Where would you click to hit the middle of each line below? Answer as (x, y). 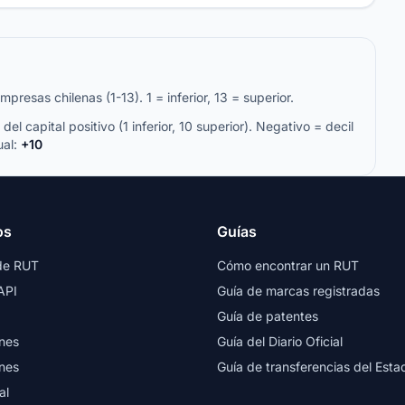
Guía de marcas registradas (298, 291)
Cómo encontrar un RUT (288, 265)
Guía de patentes (268, 316)
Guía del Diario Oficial (280, 341)
